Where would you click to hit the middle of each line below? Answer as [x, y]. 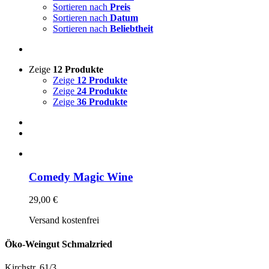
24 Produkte [102, 91]
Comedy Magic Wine [81, 177]
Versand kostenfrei [64, 220]
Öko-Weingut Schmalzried [59, 244]
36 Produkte [102, 102]
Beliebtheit [131, 29]
